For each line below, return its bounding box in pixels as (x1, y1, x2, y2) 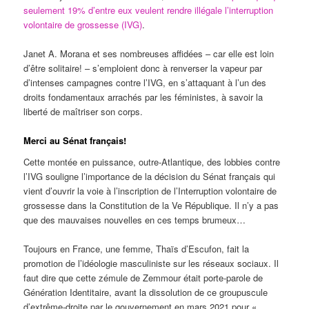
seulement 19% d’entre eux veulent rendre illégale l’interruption (23, 3, 274, 17)
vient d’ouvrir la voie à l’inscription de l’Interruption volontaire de (23, 184, 277, 198)
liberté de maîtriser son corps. (23, 104, 143, 118)
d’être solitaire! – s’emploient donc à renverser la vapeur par (23, 61, 263, 74)
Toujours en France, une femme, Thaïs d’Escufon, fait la (23, 242, 250, 256)
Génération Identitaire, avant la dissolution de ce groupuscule (23, 286, 268, 299)
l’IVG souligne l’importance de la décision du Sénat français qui (23, 170, 276, 183)
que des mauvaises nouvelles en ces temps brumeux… (23, 213, 246, 227)
